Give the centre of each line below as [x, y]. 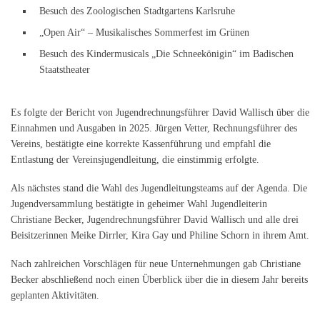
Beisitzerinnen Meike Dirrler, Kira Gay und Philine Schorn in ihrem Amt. [160, 235]
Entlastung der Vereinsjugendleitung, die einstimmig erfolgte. [135, 159]
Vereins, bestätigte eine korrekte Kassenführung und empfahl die [141, 143]
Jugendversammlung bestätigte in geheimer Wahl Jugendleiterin [139, 203]
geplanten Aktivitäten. [55, 295]
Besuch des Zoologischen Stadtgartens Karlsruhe [137, 10]
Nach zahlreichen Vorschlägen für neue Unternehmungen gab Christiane [156, 263]
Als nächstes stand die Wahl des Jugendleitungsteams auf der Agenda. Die [159, 187]
